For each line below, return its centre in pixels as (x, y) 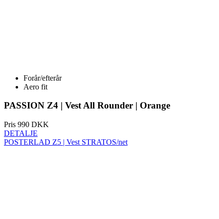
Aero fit (35, 44)
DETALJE (21, 91)
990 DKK (32, 82)
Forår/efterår (43, 36)
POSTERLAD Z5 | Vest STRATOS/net (66, 100)
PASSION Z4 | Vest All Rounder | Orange (87, 64)
